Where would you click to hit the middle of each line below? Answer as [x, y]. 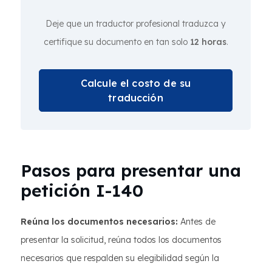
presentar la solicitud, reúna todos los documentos [121, 240]
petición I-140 [82, 191]
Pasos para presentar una [131, 171]
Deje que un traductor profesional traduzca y [136, 24]
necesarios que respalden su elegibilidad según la [120, 258]
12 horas [208, 42]
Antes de [197, 222]
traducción [136, 98]
